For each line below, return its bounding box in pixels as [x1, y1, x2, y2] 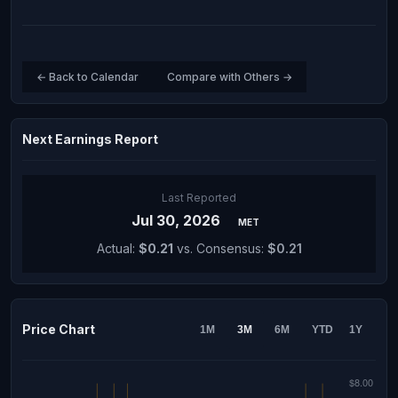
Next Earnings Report [22, 131, 158, 147]
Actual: [96, 241, 139, 256]
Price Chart [22, 322, 95, 337]
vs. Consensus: [172, 241, 267, 256]
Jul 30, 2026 [131, 211, 224, 229]
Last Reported [162, 191, 236, 204]
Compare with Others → [167, 70, 292, 84]
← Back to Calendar [36, 70, 139, 84]
